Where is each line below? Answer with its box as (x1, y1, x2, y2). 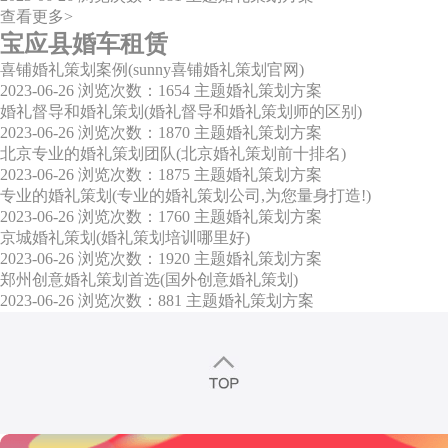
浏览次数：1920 (78, 250, 190, 268)
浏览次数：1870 (78, 124, 190, 142)
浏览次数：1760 (78, 208, 190, 226)
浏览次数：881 (78, 292, 182, 310)
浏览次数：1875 (78, 166, 190, 184)
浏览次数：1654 (78, 82, 190, 100)
